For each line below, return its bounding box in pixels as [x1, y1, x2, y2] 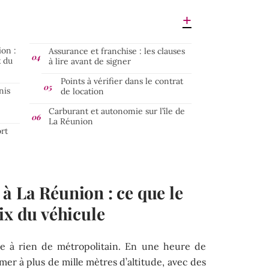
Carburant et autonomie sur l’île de [49, 105, 185, 116]
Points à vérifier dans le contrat [61, 75, 183, 86]
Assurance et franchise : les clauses [49, 45, 185, 56]
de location [61, 85, 104, 97]
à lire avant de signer [49, 55, 131, 67]
